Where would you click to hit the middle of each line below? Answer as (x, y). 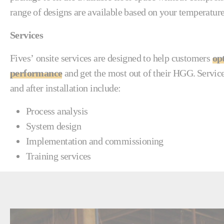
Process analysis (57, 111)
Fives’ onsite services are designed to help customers (111, 58)
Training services (58, 156)
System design (54, 126)
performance (36, 73)
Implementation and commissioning (95, 141)
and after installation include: (68, 88)
